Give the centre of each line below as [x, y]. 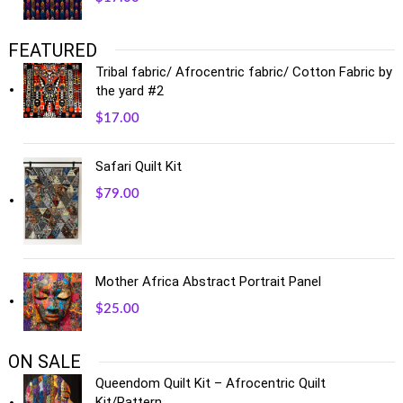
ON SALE [45, 362]
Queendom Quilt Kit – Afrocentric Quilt [211, 383]
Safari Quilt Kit [139, 166]
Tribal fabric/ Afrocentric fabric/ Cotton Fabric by [244, 72]
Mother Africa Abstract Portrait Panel [209, 282]
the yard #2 [130, 90]
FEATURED [53, 50]
